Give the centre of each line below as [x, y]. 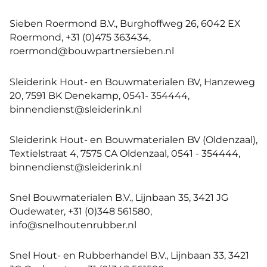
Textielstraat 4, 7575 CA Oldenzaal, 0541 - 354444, [125, 153]
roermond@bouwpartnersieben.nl [92, 51]
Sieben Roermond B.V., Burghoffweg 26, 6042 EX [125, 24]
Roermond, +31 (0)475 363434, [80, 37]
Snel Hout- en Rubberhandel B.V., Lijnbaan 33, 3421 [129, 255]
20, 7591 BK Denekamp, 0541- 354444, [100, 95]
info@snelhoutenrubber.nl [73, 225]
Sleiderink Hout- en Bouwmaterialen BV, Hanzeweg [132, 81]
